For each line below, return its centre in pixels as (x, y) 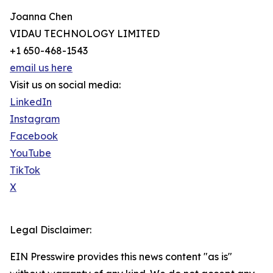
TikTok (25, 170)
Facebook (34, 136)
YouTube (30, 153)
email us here (41, 68)
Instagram (35, 119)
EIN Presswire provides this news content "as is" (121, 257)
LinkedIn (31, 102)
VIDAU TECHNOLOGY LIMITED (85, 34)
